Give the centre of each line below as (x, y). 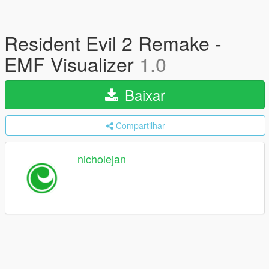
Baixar (143, 95)
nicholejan (102, 159)
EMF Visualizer (72, 64)
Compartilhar (140, 125)
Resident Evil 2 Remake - (113, 43)
